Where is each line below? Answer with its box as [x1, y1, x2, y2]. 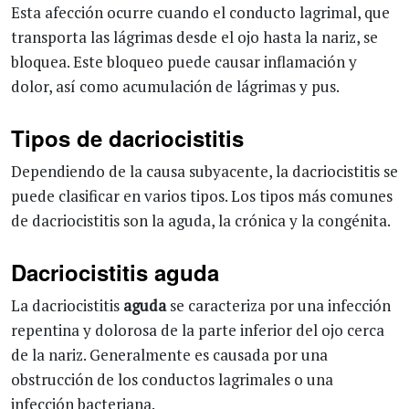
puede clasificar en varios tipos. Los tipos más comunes [11, 185, 393, 206]
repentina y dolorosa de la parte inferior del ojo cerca [11, 320, 384, 341]
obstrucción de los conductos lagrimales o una [11, 369, 333, 390]
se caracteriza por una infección [166, 295, 391, 316]
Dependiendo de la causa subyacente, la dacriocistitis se [11, 161, 398, 182]
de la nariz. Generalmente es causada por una [11, 344, 328, 365]
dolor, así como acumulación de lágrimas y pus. [11, 76, 340, 97]
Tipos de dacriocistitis [11, 122, 244, 153]
